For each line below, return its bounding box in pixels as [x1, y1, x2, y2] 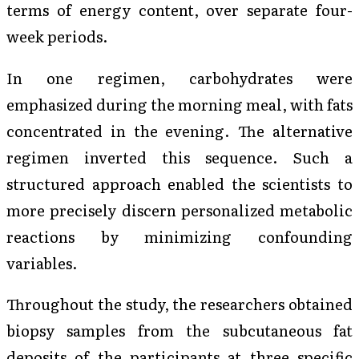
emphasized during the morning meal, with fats [6, 92, 353, 115]
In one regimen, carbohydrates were [6, 66, 353, 89]
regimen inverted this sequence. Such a [6, 145, 353, 168]
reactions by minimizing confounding [6, 224, 353, 248]
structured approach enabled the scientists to [6, 171, 353, 195]
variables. [6, 251, 78, 274]
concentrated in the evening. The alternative [6, 119, 353, 142]
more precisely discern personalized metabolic [6, 198, 353, 221]
